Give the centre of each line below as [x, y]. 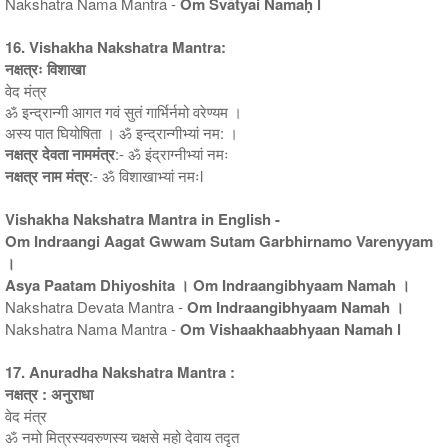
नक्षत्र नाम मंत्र [47, 175]
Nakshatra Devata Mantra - [96, 306]
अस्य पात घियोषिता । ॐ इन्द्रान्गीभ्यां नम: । [121, 132]
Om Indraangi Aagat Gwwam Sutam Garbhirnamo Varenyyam [219, 240]
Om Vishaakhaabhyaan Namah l [290, 328]
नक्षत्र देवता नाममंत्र [60, 153]
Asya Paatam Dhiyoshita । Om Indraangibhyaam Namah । [207, 284]
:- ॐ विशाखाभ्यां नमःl [146, 175]
